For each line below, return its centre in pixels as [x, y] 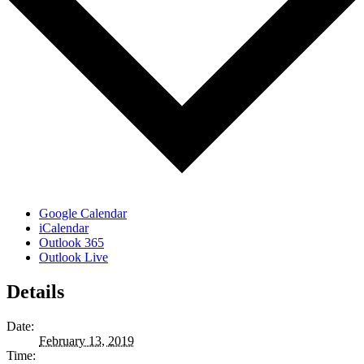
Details [35, 292]
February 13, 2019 [87, 341]
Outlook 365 [71, 243]
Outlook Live [74, 258]
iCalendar [64, 228]
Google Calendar [83, 214]
